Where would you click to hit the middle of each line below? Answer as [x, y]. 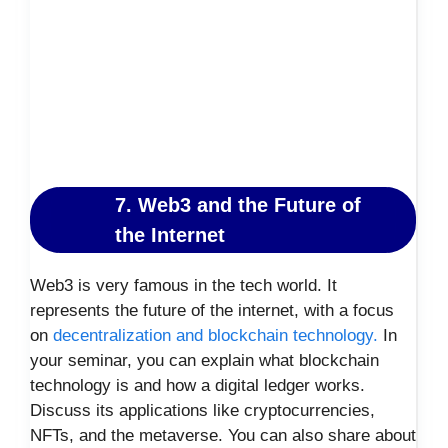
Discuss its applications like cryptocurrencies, [202, 411]
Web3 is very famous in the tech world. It [183, 286]
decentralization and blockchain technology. [215, 336]
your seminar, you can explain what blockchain [204, 361]
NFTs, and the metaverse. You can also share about [223, 436]
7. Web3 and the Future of [238, 205]
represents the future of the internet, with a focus [212, 311]
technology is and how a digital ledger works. [197, 386]
